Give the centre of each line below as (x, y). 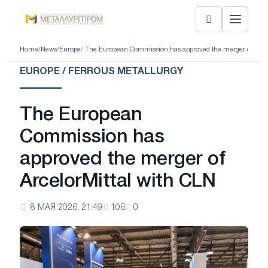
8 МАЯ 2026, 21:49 (66, 208)
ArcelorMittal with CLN (118, 182)
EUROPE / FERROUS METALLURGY (101, 72)
